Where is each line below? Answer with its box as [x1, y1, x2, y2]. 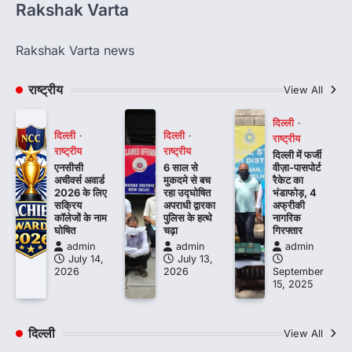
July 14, [68, 253, 104, 266]
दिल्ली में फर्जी [273, 148, 322, 162]
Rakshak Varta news [16, 42, 134, 59]
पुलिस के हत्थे [163, 211, 213, 225]
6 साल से [163, 161, 199, 174]
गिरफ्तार [273, 224, 303, 237]
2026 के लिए [53, 186, 107, 200]
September [273, 266, 324, 278]
